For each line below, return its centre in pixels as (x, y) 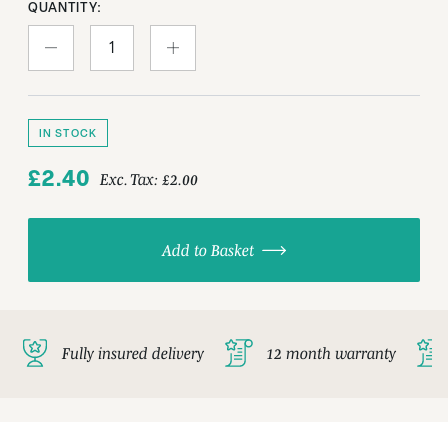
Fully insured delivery (133, 353)
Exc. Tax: (128, 179)
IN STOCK (68, 133)
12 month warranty (331, 353)
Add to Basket (208, 250)
